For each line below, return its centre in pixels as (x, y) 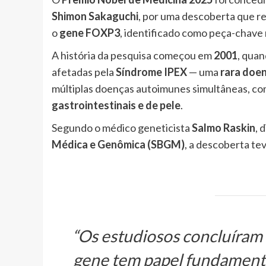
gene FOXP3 (90, 33)
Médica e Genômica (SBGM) (118, 144)
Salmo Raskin (224, 128)
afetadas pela (84, 72)
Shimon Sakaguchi (95, 16)
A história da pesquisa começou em (133, 55)
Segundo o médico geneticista (122, 128)
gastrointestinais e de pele (116, 105)
